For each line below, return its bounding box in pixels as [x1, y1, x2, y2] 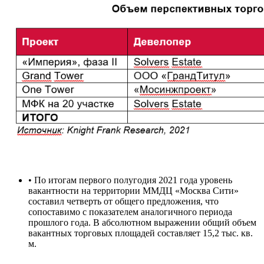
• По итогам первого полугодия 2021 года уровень [28, 174, 232, 185]
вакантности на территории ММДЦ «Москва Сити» [28, 185, 239, 196]
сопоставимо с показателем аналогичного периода [28, 206, 232, 217]
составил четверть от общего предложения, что [28, 196, 219, 206]
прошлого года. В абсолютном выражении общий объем [28, 217, 256, 227]
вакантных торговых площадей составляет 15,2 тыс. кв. [28, 227, 253, 238]
